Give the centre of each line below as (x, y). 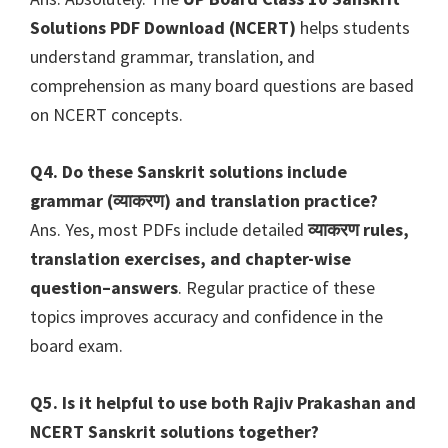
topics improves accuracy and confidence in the (206, 317)
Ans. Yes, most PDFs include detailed (169, 230)
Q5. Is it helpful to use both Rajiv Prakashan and (223, 403)
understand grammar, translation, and (172, 57)
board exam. (76, 346)
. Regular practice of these (276, 288)
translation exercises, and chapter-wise (190, 259)
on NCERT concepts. (106, 115)
